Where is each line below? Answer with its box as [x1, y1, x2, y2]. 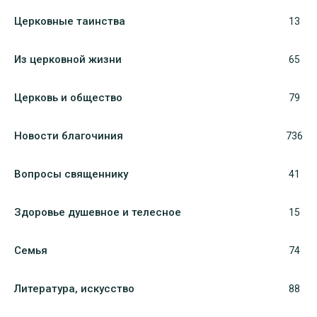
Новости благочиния [14, 129, 123, 142]
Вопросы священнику [14, 167, 128, 180]
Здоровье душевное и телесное [14, 205, 181, 219]
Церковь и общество [14, 91, 122, 104]
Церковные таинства [14, 14, 125, 28]
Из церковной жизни [14, 52, 122, 66]
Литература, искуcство [14, 282, 134, 295]
